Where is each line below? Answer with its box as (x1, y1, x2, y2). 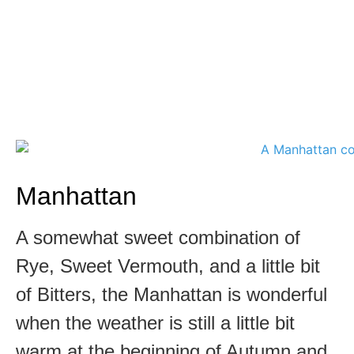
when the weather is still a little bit (16, 311, 295, 333)
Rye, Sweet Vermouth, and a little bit (16, 254, 320, 277)
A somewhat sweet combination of (16, 226, 300, 248)
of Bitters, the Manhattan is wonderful (16, 283, 327, 305)
